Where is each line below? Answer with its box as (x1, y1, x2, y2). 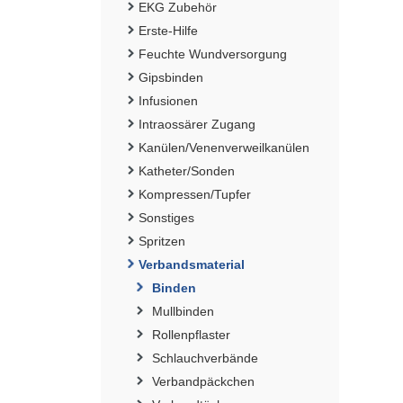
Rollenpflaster (152, 327, 230, 342)
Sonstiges (139, 210, 194, 225)
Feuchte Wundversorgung (139, 46, 287, 61)
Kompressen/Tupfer (139, 186, 251, 201)
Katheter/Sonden (139, 163, 235, 178)
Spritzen (139, 233, 185, 248)
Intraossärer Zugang (139, 116, 255, 131)
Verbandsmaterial (139, 256, 245, 272)
